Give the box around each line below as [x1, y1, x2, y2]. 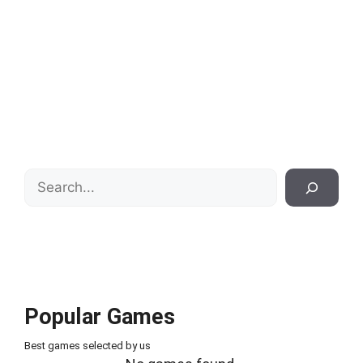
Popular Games [24, 304, 175, 330]
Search [23, 170, 70, 187]
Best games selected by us [24, 340, 151, 352]
